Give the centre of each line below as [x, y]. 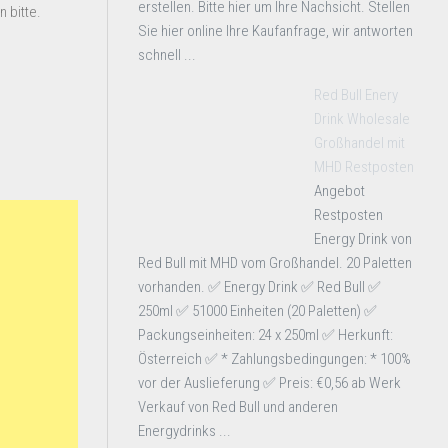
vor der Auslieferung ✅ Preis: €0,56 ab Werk [269, 383]
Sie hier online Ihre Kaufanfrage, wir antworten [275, 31]
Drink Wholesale [362, 119]
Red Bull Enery [356, 95]
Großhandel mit [359, 143]
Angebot [339, 191]
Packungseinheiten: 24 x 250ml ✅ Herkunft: [265, 335]
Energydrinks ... [184, 431]
